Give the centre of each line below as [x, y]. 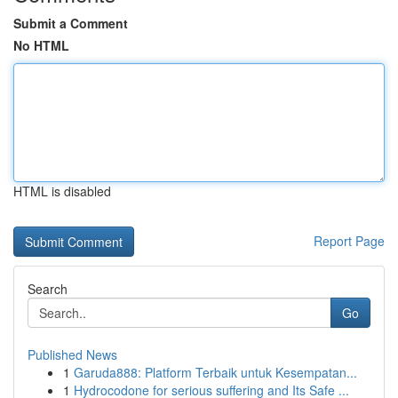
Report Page [349, 241]
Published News [72, 354]
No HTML [41, 45]
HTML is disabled [62, 191]
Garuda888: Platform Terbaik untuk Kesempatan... [215, 372]
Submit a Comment [71, 23]
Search [48, 289]
